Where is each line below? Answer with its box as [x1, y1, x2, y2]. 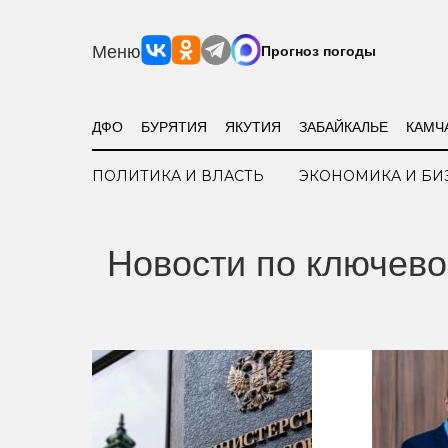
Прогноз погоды [261, 40, 376, 60]
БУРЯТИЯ [140, 115, 207, 136]
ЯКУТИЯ [224, 115, 281, 136]
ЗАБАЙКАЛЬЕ [298, 115, 388, 136]
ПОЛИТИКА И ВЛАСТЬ [92, 167, 264, 185]
